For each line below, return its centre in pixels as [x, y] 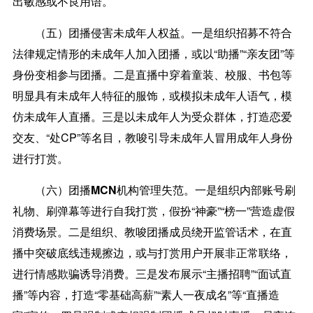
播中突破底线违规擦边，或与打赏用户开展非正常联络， [152, 252]
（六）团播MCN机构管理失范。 [115, 189]
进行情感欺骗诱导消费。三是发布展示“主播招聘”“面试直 [152, 273]
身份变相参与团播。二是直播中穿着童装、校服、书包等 [152, 74]
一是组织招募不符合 [241, 32]
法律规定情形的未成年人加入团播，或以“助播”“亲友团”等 [153, 53]
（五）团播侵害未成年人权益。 [113, 32]
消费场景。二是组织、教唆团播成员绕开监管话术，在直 [152, 231]
